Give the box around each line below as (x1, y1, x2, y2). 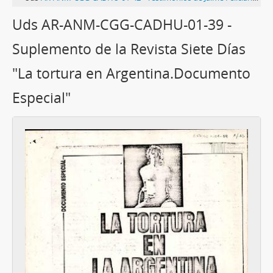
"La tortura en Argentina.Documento (12, 64, 250, 83)
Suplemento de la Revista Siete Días (12, 40, 246, 59)
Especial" (12, 88, 71, 108)
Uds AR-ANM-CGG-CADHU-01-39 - (12, 15, 232, 35)
